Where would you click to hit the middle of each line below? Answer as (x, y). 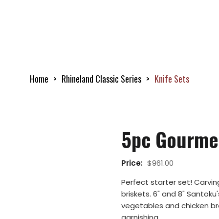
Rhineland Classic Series (101, 79)
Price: (133, 163)
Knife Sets (172, 79)
